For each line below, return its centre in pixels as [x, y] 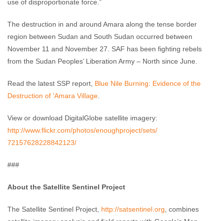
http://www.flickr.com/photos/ [52, 130]
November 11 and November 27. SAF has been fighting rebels [105, 49]
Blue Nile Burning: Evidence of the [148, 83]
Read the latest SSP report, [51, 83]
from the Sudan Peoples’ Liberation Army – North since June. [102, 61]
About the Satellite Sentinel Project [66, 187]
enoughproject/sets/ [127, 130]
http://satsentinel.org [133, 209]
